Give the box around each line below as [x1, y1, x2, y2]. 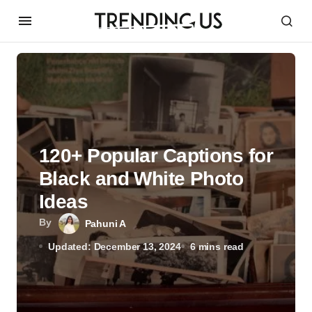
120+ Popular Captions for [39, 144, 274, 166]
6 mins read [189, 240, 244, 252]
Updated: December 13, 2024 [48, 240, 181, 252]
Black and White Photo [39, 167, 244, 189]
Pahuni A [84, 217, 127, 229]
